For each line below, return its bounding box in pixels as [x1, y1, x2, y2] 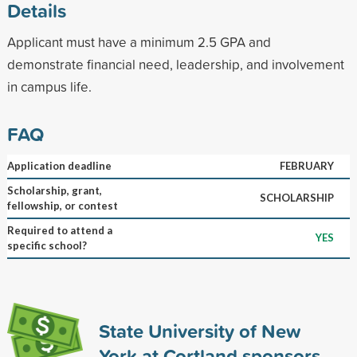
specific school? [6, 238, 87, 252]
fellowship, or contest [6, 198, 118, 212]
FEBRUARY [279, 159, 334, 172]
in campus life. [6, 76, 92, 96]
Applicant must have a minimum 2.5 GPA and [6, 32, 271, 51]
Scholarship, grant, [6, 183, 102, 197]
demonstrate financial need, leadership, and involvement [6, 54, 344, 73]
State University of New [98, 316, 300, 344]
